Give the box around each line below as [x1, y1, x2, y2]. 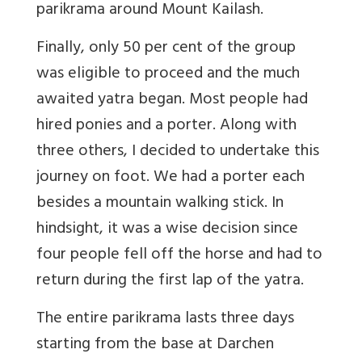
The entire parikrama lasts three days [36, 305, 294, 335]
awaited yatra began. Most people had [36, 86, 308, 116]
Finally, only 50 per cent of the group [36, 34, 296, 65]
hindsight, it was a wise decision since [36, 215, 298, 246]
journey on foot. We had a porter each [36, 163, 305, 194]
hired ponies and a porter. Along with [36, 112, 297, 142]
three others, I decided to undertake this [36, 137, 319, 168]
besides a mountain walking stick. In [36, 189, 284, 220]
